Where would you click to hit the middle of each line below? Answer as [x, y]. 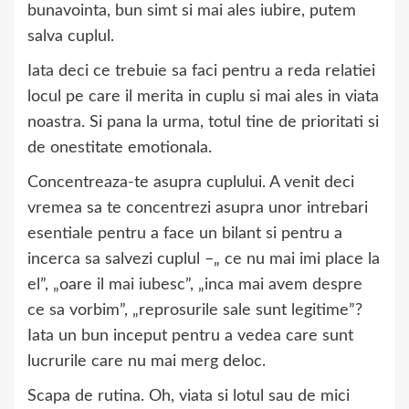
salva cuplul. [71, 37]
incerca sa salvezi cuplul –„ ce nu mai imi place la [204, 259]
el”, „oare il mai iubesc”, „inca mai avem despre [195, 285]
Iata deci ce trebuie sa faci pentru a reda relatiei [201, 71]
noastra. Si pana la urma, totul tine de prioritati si [203, 122]
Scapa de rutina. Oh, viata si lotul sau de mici [189, 396]
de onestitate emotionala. [120, 148]
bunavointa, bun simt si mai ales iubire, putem [192, 11]
